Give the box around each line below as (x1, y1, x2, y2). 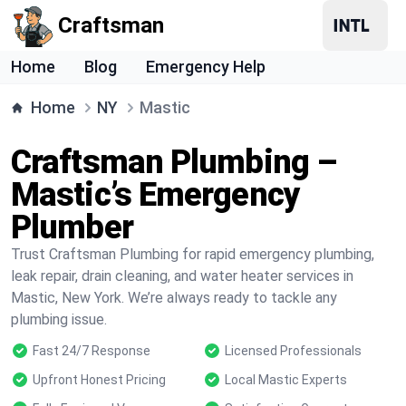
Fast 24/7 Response (33, 343, 150, 358)
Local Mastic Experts (225, 372, 347, 387)
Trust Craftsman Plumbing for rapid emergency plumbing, (11, 246, 374, 263)
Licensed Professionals (225, 343, 362, 358)
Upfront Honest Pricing (33, 372, 166, 387)
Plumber (11, 208, 133, 246)
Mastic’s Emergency (11, 176, 300, 214)
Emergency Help (146, 57, 266, 76)
